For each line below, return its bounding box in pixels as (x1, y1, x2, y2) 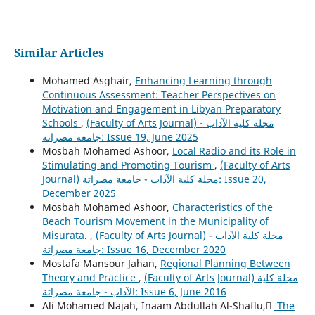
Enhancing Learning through (134, 74, 272, 88)
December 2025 (41, 186, 116, 200)
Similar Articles (13, 45, 104, 61)
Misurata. (41, 229, 90, 243)
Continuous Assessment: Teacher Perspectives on (41, 88, 276, 102)
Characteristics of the (172, 200, 273, 214)
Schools (41, 116, 81, 130)
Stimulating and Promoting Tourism (41, 158, 214, 172)
